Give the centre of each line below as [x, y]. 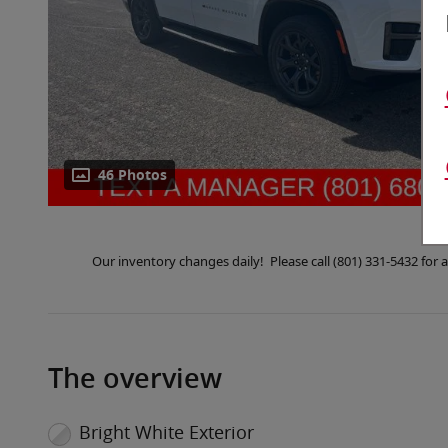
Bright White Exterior [166, 432]
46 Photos [132, 175]
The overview [135, 379]
